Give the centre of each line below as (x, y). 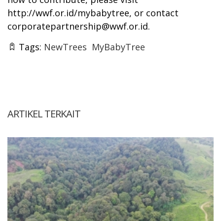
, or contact (154, 13)
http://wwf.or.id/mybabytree (68, 13)
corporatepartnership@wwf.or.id (78, 26)
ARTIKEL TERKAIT (44, 113)
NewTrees (65, 47)
